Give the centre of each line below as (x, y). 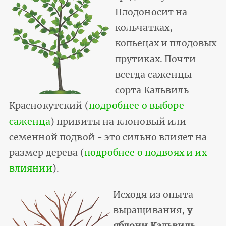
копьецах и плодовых (166, 44)
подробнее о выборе (136, 106)
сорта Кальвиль (152, 91)
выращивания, (150, 211)
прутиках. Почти (155, 59)
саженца (30, 122)
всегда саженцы (153, 75)
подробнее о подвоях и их (145, 153)
